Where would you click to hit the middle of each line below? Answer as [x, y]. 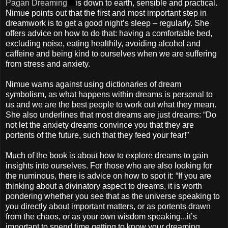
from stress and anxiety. [48, 64]
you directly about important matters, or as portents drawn [108, 207]
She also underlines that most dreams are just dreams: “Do [111, 115]
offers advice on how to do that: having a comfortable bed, [109, 34]
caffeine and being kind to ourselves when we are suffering [111, 54]
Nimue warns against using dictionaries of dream [93, 84]
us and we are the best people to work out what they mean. [111, 105]
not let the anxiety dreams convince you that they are [100, 125]
